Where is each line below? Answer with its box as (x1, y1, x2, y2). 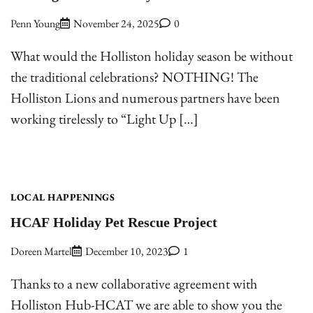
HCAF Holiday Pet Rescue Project (10, 210, 217, 235)
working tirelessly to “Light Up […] (10, 110, 198, 129)
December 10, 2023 (85, 244, 168, 259)
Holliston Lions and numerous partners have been (10, 89, 280, 108)
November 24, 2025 (73, 16, 159, 31)
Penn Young (10, 16, 60, 31)
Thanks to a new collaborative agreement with (10, 275, 257, 293)
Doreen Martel (10, 244, 72, 259)
